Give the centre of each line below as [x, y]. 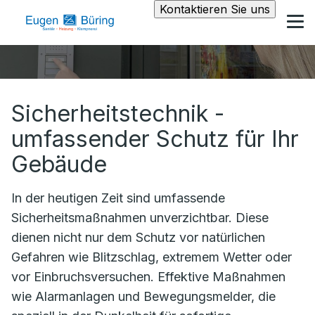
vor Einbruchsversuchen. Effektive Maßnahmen [148, 277]
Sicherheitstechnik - [118, 114]
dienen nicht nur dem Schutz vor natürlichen [138, 237]
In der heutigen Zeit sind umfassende [118, 198]
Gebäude [59, 164]
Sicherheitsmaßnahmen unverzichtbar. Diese [140, 218]
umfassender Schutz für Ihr [155, 139]
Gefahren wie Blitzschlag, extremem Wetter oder [152, 257]
